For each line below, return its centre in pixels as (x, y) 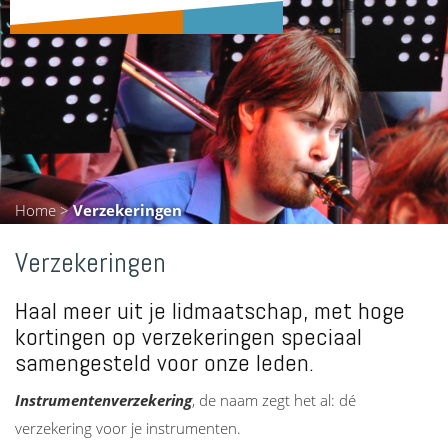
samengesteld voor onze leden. (164, 363)
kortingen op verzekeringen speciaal (188, 337)
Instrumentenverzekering (103, 400)
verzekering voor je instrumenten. (128, 428)
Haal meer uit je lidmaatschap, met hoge (210, 311)
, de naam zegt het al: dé (274, 400)
